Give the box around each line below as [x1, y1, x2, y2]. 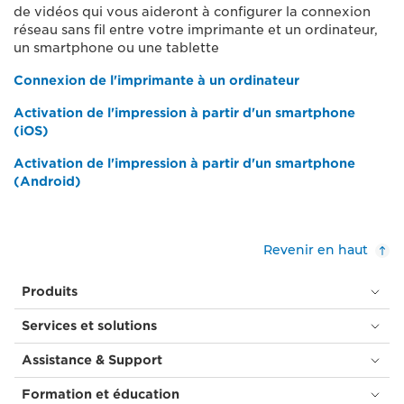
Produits [22, 284, 78, 298]
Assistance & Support [22, 353, 162, 367]
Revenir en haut [263, 242, 368, 258]
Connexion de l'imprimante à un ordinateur [14, 73, 299, 87]
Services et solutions [22, 318, 157, 333]
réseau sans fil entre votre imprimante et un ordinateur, [14, 23, 378, 37]
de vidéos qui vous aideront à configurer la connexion [14, 5, 371, 19]
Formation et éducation [22, 387, 179, 401]
